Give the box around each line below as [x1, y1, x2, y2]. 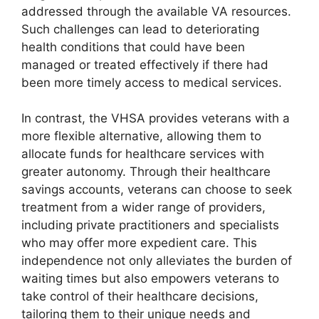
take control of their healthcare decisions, [21, 289, 258, 304]
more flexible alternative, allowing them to [21, 129, 261, 144]
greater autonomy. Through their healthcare [21, 164, 271, 179]
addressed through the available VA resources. [21, 4, 291, 19]
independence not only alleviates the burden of [21, 253, 292, 268]
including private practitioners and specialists [21, 218, 279, 233]
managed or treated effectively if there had [21, 57, 268, 72]
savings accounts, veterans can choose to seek [21, 182, 292, 197]
